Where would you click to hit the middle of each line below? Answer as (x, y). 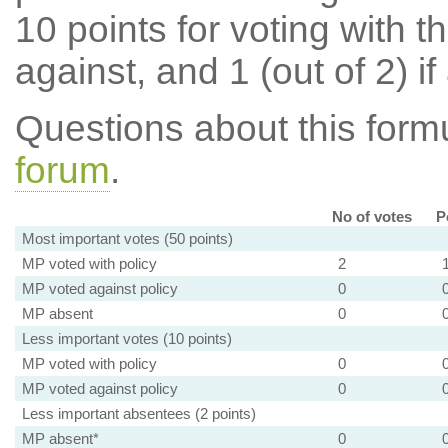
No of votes (371, 216)
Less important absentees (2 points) (138, 413)
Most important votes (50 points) (127, 238)
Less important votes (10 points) (126, 338)
